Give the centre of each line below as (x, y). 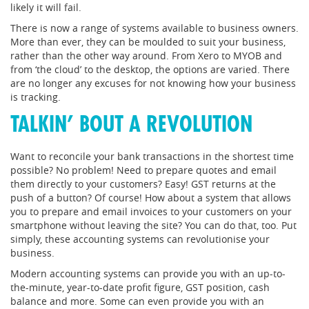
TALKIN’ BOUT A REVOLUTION (131, 124)
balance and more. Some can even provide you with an (137, 301)
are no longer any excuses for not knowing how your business (153, 83)
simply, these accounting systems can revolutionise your (140, 239)
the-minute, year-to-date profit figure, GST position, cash (140, 287)
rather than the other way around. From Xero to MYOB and (146, 55)
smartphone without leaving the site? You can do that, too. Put (153, 225)
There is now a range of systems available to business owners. (154, 28)
